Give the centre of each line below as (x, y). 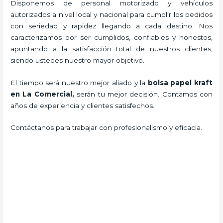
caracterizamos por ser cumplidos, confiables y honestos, (111, 37)
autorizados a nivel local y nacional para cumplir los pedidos (111, 14)
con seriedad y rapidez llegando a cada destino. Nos (111, 26)
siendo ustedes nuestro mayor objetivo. (82, 60)
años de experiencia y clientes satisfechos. (83, 105)
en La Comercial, (44, 94)
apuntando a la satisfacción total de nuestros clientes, (111, 49)
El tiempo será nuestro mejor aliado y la (79, 82)
